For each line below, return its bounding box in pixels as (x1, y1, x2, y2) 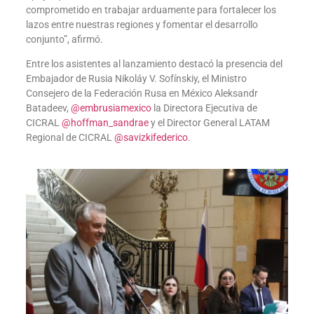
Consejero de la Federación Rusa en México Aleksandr (25, 88, 258, 100)
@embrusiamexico (70, 102, 151, 114)
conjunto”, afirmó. (25, 33, 103, 45)
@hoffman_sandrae (61, 117, 149, 129)
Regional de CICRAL (25, 132, 114, 144)
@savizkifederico (114, 132, 188, 144)
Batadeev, (25, 102, 71, 114)
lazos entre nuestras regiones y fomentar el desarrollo (25, 18, 258, 30)
